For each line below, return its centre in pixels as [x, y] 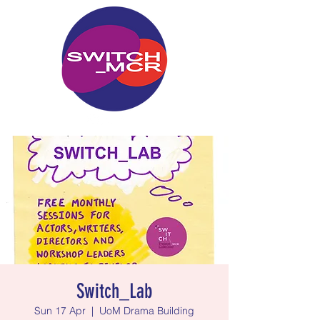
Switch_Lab [114, 291]
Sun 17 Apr [60, 311]
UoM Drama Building [147, 311]
